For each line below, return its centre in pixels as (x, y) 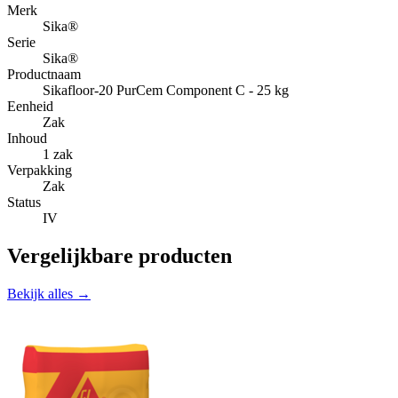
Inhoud (27, 139)
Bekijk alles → (49, 294)
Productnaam (44, 75)
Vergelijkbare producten (119, 256)
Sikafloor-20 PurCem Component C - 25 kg (166, 91)
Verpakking (40, 171)
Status (24, 203)
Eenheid (30, 107)
